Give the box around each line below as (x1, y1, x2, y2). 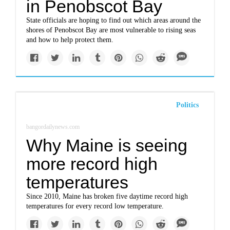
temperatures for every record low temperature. (26, 202, 164, 210)
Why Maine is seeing (26, 136, 188, 156)
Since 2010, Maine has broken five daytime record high (26, 193, 188, 201)
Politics (176, 101, 199, 109)
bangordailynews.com (26, 123, 80, 131)
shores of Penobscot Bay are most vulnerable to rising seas (26, 26, 196, 34)
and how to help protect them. (26, 36, 114, 44)
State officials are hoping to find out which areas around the (26, 16, 201, 25)
